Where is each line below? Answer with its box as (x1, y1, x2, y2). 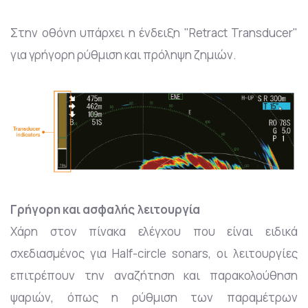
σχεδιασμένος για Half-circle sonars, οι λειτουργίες (10, 245, 298, 262)
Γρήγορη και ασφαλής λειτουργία (10, 201, 200, 218)
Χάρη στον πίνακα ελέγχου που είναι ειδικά (10, 223, 298, 240)
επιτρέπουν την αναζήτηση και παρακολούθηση (10, 267, 298, 284)
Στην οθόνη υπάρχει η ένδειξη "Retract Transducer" (10, 24, 298, 41)
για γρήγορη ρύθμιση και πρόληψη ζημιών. (10, 46, 236, 63)
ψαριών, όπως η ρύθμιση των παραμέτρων (10, 289, 298, 306)
